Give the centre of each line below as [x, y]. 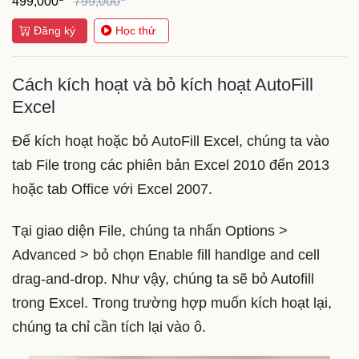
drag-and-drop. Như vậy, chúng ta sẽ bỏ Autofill [163, 278]
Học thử [135, 30]
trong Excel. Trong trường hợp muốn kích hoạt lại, [172, 303]
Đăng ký [54, 30]
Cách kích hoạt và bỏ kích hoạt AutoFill [163, 85]
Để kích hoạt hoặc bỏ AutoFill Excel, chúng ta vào [171, 141]
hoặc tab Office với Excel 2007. [114, 190]
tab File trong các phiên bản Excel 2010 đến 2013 [171, 165]
